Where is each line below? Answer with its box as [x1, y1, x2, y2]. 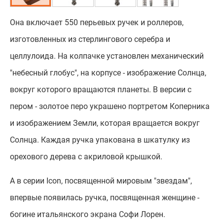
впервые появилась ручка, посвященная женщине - [10, 192, 199, 202]
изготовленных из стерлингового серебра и [10, 34, 170, 44]
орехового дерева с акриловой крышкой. [10, 151, 162, 161]
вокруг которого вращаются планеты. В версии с [10, 84, 191, 94]
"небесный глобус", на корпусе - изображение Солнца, [10, 68, 206, 77]
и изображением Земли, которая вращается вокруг [10, 118, 200, 128]
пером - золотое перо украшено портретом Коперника [10, 101, 210, 111]
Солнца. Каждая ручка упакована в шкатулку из [10, 135, 190, 145]
